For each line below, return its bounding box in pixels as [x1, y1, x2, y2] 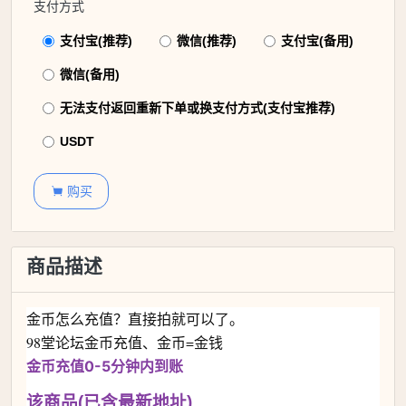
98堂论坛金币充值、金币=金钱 [26, 333, 223, 353]
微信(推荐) [177, 34, 237, 49]
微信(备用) [60, 67, 120, 82]
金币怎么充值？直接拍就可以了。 [26, 309, 244, 329]
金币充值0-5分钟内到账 [26, 357, 183, 376]
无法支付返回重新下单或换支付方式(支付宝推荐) [60, 101, 335, 116]
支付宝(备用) [281, 34, 353, 49]
